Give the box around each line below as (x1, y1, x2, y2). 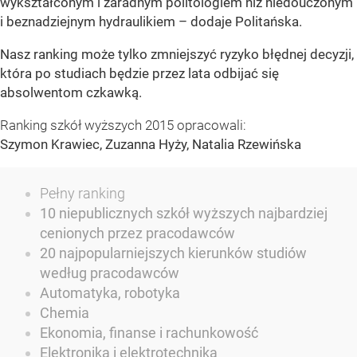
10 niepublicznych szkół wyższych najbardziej (40, 205, 328, 222)
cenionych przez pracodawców (40, 225, 235, 241)
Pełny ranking (40, 185, 125, 202)
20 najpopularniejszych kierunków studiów (40, 245, 307, 261)
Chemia (40, 304, 89, 321)
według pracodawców (40, 265, 179, 281)
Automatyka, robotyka (40, 284, 180, 301)
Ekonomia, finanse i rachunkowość (40, 324, 258, 341)
